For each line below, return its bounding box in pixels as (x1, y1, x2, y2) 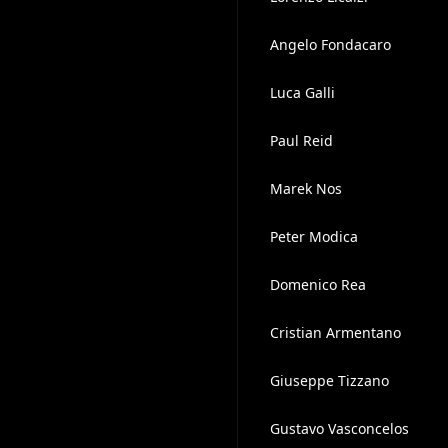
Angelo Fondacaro (269, 35, 391, 54)
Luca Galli (269, 83, 335, 102)
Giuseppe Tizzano (269, 371, 389, 390)
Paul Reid (269, 131, 333, 150)
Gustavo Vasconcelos (269, 419, 409, 438)
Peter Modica (269, 227, 358, 246)
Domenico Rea (269, 275, 366, 294)
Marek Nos (269, 179, 342, 198)
